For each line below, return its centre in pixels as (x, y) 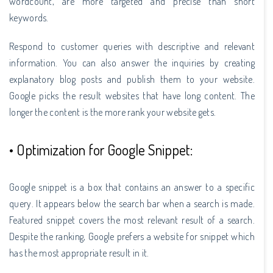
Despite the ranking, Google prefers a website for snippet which (132, 236)
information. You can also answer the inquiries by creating (132, 62)
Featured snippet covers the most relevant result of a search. (132, 220)
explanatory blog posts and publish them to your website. (132, 79)
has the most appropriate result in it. (79, 253)
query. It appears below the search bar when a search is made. (132, 203)
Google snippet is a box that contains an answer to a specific (132, 187)
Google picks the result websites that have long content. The (132, 95)
